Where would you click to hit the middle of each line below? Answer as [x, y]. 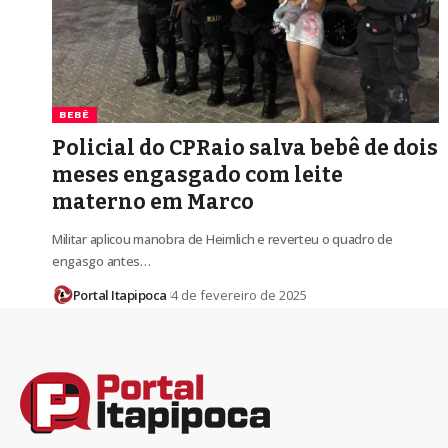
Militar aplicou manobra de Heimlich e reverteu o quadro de [222, 239]
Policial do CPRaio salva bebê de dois [245, 148]
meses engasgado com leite [197, 175]
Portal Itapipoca [119, 295]
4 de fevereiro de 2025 [238, 295]
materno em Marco [153, 202]
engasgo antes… [101, 261]
